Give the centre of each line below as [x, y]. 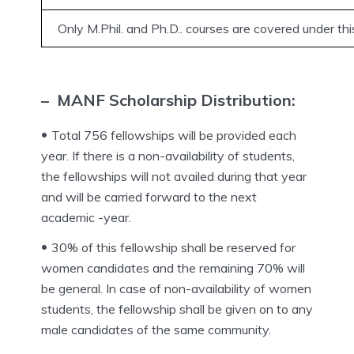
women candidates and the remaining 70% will [173, 268]
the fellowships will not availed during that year [174, 177]
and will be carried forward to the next [149, 197]
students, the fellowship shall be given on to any [177, 309]
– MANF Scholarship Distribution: [168, 100]
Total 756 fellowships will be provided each [174, 136]
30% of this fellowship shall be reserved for [173, 248]
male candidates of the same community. [156, 330]
